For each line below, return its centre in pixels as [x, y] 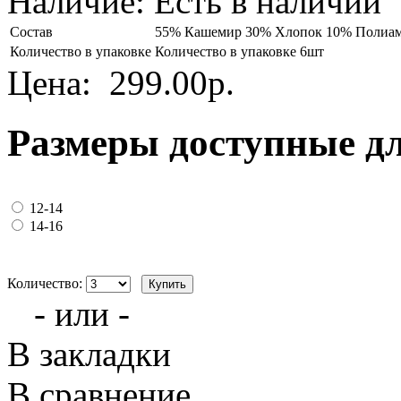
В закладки [89, 354]
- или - [82, 314]
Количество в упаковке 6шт [239, 52]
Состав [31, 32]
